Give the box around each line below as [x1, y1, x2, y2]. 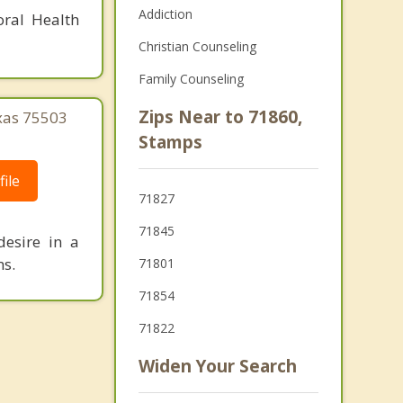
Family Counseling [138, 70, 244, 87]
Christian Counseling [138, 38, 256, 55]
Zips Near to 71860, [138, 105, 302, 129]
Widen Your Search [138, 354, 297, 378]
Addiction [138, 5, 193, 22]
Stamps [138, 130, 202, 154]
